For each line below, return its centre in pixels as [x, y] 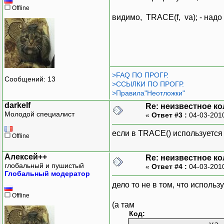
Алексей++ [26, 156]
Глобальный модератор [47, 173]
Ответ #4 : [169, 166]
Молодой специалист [39, 114]
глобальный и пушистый [44, 165]
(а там [123, 204]
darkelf [17, 105]
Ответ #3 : [169, 115]
